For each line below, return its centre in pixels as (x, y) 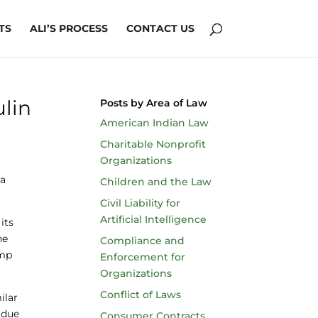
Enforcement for (142, 257)
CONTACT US (160, 28)
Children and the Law (155, 182)
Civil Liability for (140, 203)
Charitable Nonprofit (153, 144)
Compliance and (142, 241)
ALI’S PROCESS (68, 28)
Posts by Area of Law (153, 103)
